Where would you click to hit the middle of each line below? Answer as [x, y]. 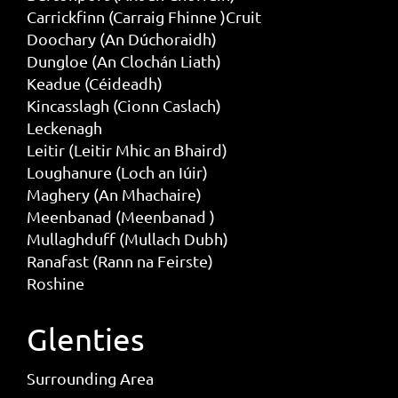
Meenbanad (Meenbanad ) [120, 217]
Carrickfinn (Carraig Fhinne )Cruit [143, 17]
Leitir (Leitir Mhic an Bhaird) [127, 150]
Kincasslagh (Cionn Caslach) [123, 106]
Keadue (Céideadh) [94, 84]
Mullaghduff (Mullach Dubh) [127, 239]
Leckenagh [64, 128]
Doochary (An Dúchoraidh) [121, 39]
